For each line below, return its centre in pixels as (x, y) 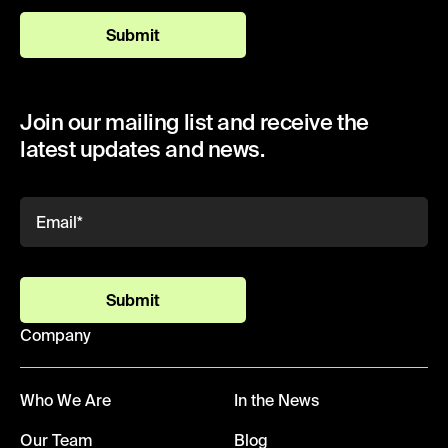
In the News (276, 399)
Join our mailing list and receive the (194, 121)
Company (55, 334)
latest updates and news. (142, 148)
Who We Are (65, 399)
